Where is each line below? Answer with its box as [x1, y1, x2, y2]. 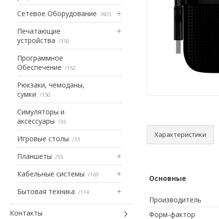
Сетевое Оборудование [17, 8, 97, 18]
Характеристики [154, 130, 206, 139]
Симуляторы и [17, 107, 65, 116]
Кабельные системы [17, 169, 85, 178]
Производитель [149, 195, 201, 204]
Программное [17, 53, 63, 63]
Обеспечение [17, 62, 62, 72]
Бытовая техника [17, 186, 75, 196]
